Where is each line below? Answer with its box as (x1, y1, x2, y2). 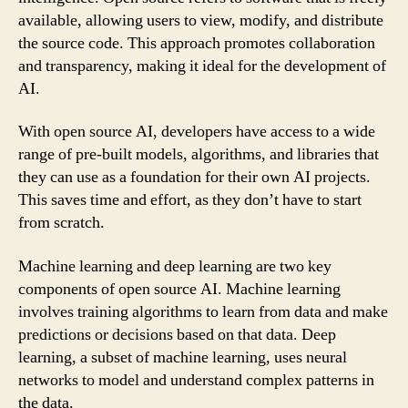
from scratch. (18, 212, 105, 233)
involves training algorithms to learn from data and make (18, 301, 388, 322)
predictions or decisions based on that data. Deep (18, 323, 336, 345)
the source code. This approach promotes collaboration (18, 32, 375, 54)
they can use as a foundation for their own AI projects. (18, 167, 371, 188)
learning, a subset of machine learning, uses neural (18, 346, 347, 368)
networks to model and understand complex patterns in (18, 369, 374, 391)
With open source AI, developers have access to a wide (18, 121, 375, 142)
